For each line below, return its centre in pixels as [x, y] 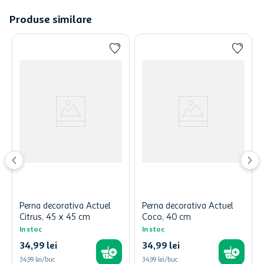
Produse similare [51, 20]
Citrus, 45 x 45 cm [55, 218]
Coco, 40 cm [166, 218]
